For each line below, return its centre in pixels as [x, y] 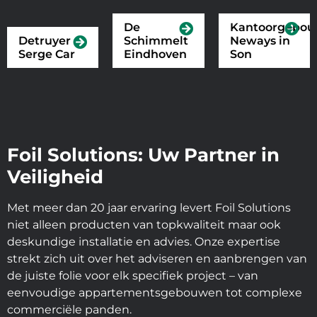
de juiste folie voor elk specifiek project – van [133, 275]
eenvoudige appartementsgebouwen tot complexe [155, 292]
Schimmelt [156, 40]
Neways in [260, 40]
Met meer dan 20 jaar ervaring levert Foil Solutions [149, 207]
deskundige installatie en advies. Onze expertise [144, 241]
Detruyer [45, 40]
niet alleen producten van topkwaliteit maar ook [144, 224]
